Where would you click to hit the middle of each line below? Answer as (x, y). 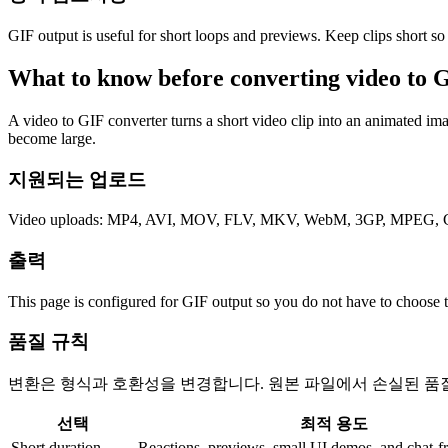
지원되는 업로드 (77, 179)
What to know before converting (177, 77)
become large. (52, 138)
